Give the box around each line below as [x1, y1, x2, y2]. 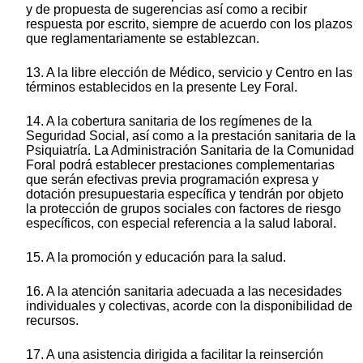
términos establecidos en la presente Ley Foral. [26, 80, 297, 95]
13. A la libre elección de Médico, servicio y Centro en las [26, 66, 352, 80]
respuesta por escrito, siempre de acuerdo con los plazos [26, 17, 352, 32]
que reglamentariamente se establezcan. [26, 32, 259, 46]
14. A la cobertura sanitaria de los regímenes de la [26, 114, 312, 129]
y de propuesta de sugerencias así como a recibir [26, 2, 307, 17]
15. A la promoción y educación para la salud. [26, 250, 286, 265]
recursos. [26, 314, 79, 328]
